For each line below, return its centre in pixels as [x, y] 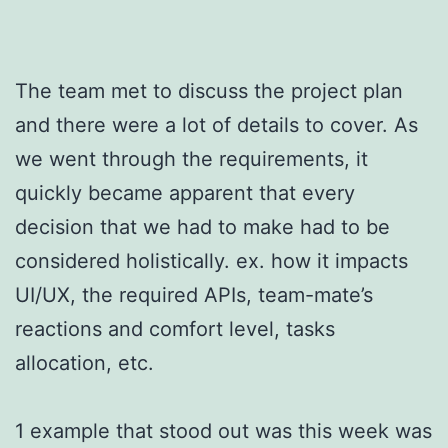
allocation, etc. [84, 362]
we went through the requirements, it [191, 158]
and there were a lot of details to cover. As [216, 124]
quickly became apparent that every [185, 192]
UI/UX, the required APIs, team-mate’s [194, 294]
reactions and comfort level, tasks [175, 328]
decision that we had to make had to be [202, 226]
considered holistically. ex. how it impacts [211, 260]
